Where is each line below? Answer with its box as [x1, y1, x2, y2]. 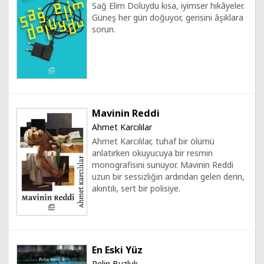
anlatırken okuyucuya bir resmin [92, 147, 213, 159]
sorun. [92, 24, 115, 35]
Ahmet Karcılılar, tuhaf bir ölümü [92, 135, 214, 147]
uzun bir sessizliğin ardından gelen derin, [92, 170, 245, 182]
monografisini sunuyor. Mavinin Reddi [92, 159, 233, 170]
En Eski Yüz [92, 243, 143, 256]
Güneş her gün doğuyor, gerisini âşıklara [92, 12, 243, 24]
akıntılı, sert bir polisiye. [92, 182, 180, 194]
